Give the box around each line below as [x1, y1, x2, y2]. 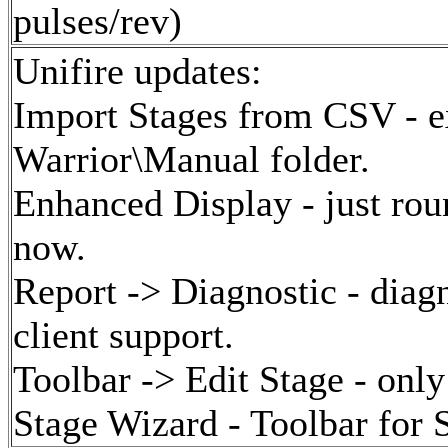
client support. [13, 314, 234, 357]
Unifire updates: [13, 50, 262, 93]
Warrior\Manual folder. [13, 138, 370, 181]
